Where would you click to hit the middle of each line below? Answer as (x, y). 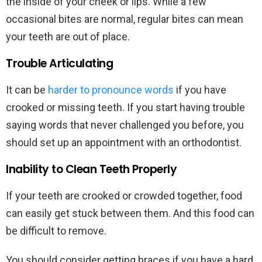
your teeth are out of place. (69, 37)
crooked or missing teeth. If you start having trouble (125, 108)
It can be (27, 90)
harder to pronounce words (111, 90)
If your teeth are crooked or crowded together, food (124, 196)
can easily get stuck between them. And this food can (130, 213)
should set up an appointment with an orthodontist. (125, 143)
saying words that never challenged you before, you (125, 125)
